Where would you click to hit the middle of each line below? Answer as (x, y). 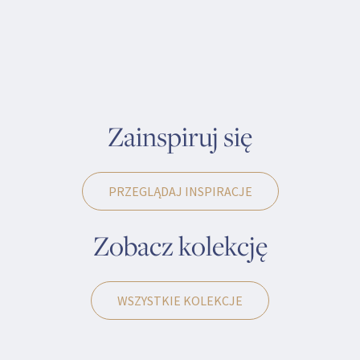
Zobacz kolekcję (180, 246)
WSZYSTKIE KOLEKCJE (180, 301)
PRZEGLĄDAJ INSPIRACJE (180, 192)
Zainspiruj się (180, 137)
